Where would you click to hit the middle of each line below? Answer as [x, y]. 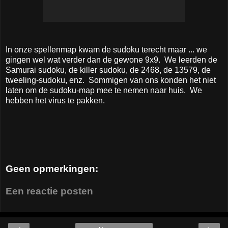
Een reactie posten [49, 191]
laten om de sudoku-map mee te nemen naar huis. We [104, 90]
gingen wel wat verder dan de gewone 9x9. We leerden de [111, 60]
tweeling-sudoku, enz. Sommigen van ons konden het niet [111, 80]
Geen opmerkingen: [52, 169]
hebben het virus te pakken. [55, 100]
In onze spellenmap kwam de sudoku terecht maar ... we [106, 49]
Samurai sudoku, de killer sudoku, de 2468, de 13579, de [108, 70]
